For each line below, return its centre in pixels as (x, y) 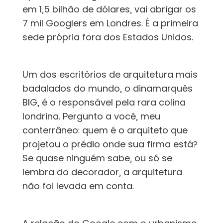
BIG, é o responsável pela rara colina (104, 103)
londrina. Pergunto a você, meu (91, 116)
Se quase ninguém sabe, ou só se (97, 158)
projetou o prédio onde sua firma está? (110, 144)
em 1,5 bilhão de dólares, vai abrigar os (109, 9)
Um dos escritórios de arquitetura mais (110, 75)
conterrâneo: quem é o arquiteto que (105, 130)
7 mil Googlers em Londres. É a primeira (110, 23)
